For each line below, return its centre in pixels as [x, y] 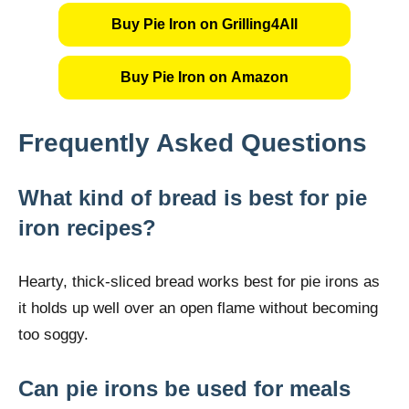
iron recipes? [87, 228]
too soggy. [53, 335]
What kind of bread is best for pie [193, 198]
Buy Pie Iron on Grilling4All [204, 25]
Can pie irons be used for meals [184, 389]
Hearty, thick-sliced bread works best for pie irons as [199, 282]
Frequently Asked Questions [193, 143]
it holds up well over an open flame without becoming [198, 309]
